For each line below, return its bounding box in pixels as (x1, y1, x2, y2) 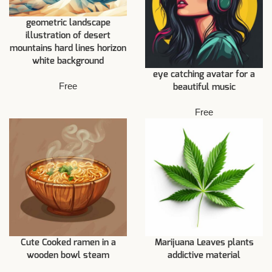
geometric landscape (25, 18, 110, 28)
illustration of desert (25, 31, 110, 41)
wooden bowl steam (27, 251, 109, 260)
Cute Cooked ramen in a (20, 238, 116, 248)
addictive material (168, 251, 240, 260)
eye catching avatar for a (153, 70, 255, 80)
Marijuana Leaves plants (154, 238, 254, 248)
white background (32, 56, 104, 66)
